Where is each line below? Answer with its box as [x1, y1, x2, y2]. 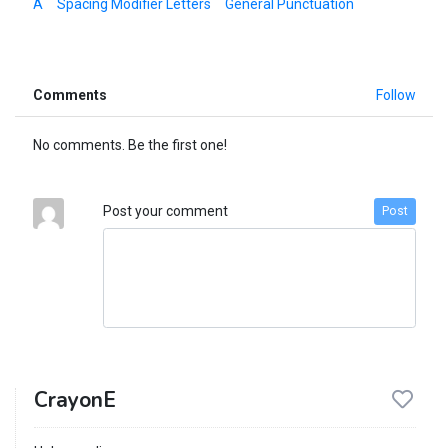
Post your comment [102, 202, 228, 219]
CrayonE [33, 385, 116, 414]
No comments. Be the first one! [32, 136, 227, 153]
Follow [375, 86, 416, 103]
